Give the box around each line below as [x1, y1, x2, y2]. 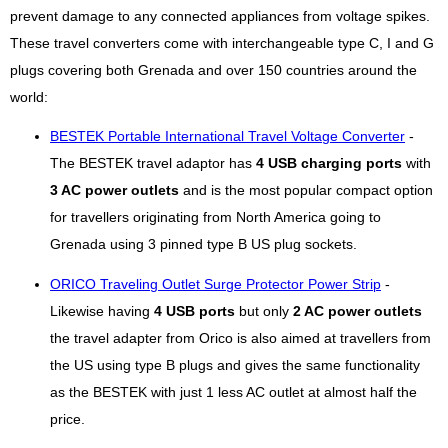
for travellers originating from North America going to [50, 210, 381, 226]
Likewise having [50, 304, 154, 320]
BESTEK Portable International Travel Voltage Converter [50, 129, 405, 145]
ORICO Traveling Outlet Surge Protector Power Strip [50, 277, 381, 293]
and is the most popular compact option [179, 183, 433, 199]
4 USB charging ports [256, 156, 402, 172]
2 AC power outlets [293, 304, 422, 320]
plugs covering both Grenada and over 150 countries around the [10, 62, 417, 78]
